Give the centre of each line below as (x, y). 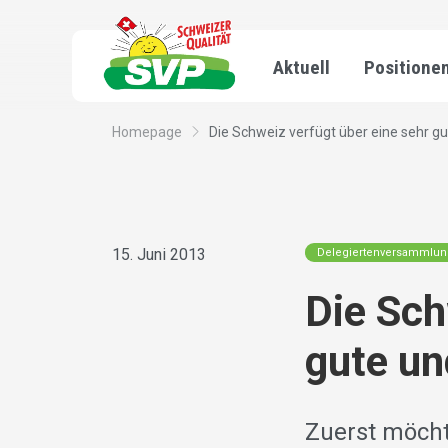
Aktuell (301, 67)
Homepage (147, 132)
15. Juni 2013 (159, 255)
